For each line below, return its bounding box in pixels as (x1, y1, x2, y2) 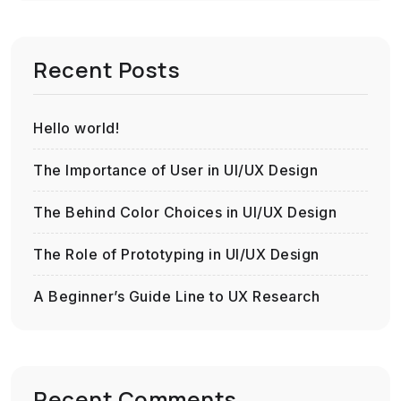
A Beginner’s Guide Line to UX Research (33, 287, 320, 305)
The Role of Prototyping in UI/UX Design (33, 245, 320, 263)
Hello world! (33, 119, 119, 137)
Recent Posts (33, 55, 180, 84)
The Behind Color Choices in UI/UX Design (33, 203, 337, 221)
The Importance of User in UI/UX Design (33, 161, 318, 179)
